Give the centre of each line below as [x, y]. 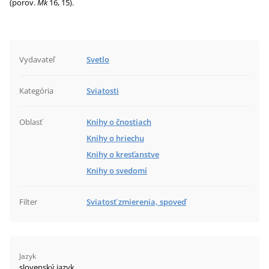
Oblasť [31, 122]
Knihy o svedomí [117, 171]
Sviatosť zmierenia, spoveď [136, 202]
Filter [28, 202]
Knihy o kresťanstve [123, 154]
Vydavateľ [37, 59]
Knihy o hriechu [115, 138]
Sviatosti [103, 91]
